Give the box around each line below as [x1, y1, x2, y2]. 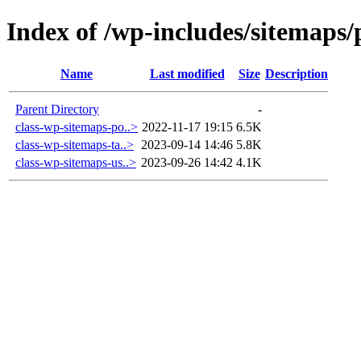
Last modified [149, 66, 225, 81]
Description [265, 66, 328, 81]
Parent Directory [15, 102, 99, 116]
